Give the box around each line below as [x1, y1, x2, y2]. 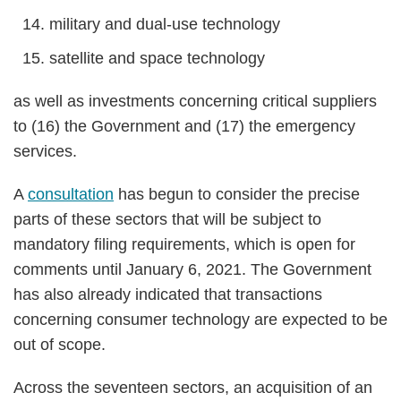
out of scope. [13, 336, 106, 354]
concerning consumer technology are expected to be [13, 311, 388, 328]
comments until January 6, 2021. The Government [13, 260, 371, 278]
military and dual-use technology [49, 15, 280, 33]
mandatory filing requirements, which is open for [13, 235, 355, 253]
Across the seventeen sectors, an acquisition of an [13, 379, 372, 397]
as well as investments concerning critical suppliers [13, 92, 377, 110]
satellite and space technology [49, 49, 265, 67]
